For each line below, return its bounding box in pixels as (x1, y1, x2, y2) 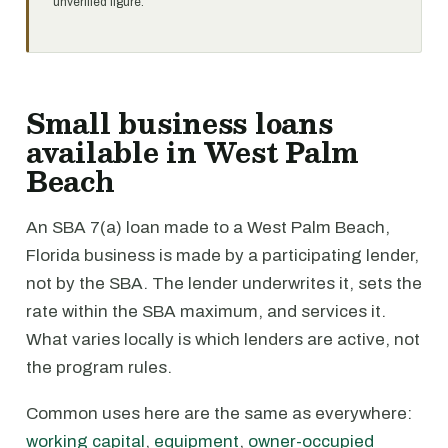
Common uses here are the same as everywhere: (26, 404, 412, 423)
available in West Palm (26, 129, 360, 175)
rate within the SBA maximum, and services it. (26, 302, 386, 321)
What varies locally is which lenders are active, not (26, 330, 420, 349)
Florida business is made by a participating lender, (26, 246, 419, 265)
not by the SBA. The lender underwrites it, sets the (26, 274, 422, 293)
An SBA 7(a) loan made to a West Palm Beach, (26, 218, 390, 237)
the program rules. (26, 358, 172, 377)
